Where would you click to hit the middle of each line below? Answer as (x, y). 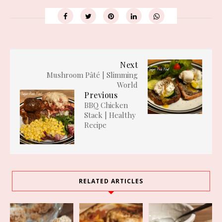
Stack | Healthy (110, 115)
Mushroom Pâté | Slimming (92, 75)
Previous (101, 95)
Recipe (95, 125)
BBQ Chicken (106, 105)
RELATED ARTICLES (111, 181)
